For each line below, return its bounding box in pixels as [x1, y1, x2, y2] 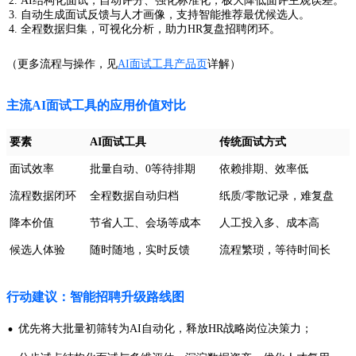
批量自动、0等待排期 [90, 163, 195, 176]
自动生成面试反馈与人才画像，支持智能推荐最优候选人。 [21, 9, 310, 21]
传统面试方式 [219, 136, 286, 149]
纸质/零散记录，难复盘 [219, 190, 334, 203]
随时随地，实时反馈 [90, 244, 190, 257]
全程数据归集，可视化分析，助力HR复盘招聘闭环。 [21, 23, 281, 36]
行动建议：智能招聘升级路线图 [6, 290, 184, 304]
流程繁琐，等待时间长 [219, 244, 331, 257]
